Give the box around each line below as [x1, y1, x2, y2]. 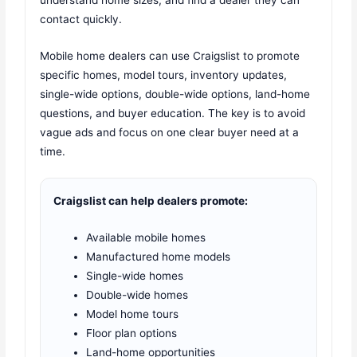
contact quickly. [40, 12, 123, 25]
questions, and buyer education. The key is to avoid [40, 106, 306, 120]
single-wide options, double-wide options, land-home [40, 87, 311, 100]
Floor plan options [86, 327, 178, 340]
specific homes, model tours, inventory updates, [40, 68, 288, 81]
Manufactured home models [86, 250, 231, 264]
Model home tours [86, 308, 179, 321]
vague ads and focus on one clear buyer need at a [40, 125, 300, 139]
